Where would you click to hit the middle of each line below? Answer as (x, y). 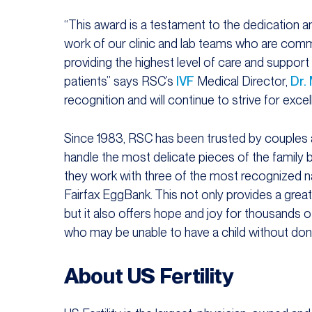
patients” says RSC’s (120, 81)
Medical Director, (242, 81)
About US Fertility (149, 276)
